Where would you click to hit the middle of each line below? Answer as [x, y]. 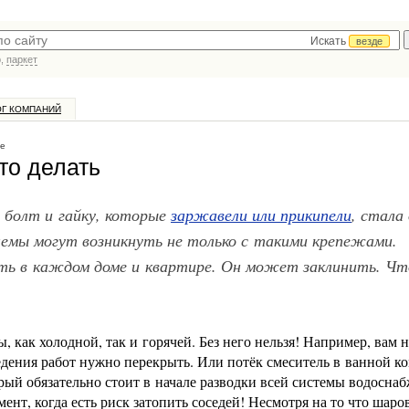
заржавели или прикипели [261, 214]
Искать [330, 41]
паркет [22, 59]
